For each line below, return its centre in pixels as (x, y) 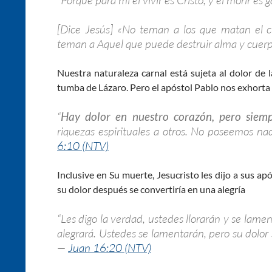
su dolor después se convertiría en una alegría (151, 189)
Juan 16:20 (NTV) (110, 247)
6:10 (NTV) (83, 145)
